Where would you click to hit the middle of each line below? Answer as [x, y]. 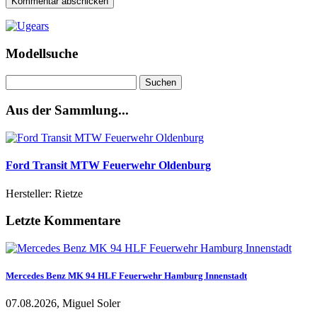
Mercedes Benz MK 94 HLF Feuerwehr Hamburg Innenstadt [126, 276]
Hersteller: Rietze [44, 193]
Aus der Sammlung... [67, 110]
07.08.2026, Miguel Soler [63, 304]
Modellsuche [42, 53]
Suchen [22, 80]
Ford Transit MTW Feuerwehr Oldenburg [108, 166]
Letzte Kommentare [63, 221]
